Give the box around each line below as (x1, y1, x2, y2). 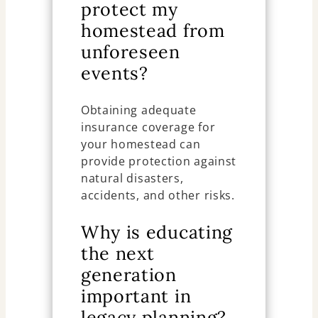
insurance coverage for (80, 119, 216, 135)
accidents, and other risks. (80, 187, 235, 203)
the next (80, 241, 155, 265)
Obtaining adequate (80, 102, 197, 118)
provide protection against (80, 153, 237, 169)
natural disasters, (80, 170, 184, 186)
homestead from (80, 18, 225, 42)
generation (80, 263, 177, 286)
